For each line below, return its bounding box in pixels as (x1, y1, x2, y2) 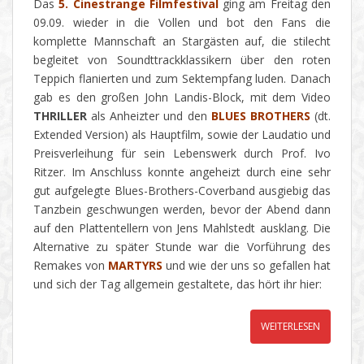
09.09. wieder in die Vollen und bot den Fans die (33, 15, 331, 31)
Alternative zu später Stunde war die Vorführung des (33, 239, 331, 255)
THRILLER (33, 108, 87, 124)
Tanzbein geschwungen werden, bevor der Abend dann (33, 201, 331, 218)
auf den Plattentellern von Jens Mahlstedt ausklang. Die (33, 220, 331, 236)
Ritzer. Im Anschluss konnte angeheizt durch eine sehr (33, 164, 331, 180)
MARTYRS (108, 258, 163, 274)
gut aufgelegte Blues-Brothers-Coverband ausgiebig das (33, 183, 331, 199)
